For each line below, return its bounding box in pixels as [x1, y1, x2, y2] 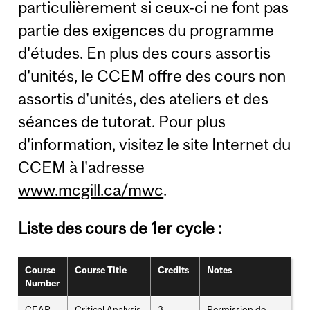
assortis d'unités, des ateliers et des [18, 89, 269, 108]
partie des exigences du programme [18, 20, 275, 39]
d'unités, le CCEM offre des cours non [18, 66, 286, 85]
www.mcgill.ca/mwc [18, 180, 164, 199]
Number [25, 277, 60, 289]
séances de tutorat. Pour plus [18, 111, 226, 131]
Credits [158, 264, 190, 275]
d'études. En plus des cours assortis [18, 43, 271, 62]
